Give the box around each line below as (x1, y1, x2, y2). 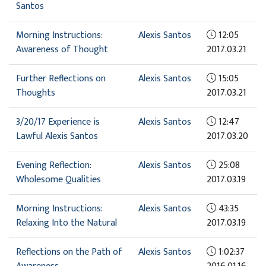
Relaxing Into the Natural (16, 214, 117, 231)
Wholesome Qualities (16, 171, 101, 188)
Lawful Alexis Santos (16, 128, 98, 144)
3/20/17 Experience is (16, 113, 100, 130)
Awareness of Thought (16, 41, 108, 58)
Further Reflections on (16, 70, 106, 87)
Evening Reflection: (16, 157, 91, 173)
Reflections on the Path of (16, 243, 122, 260)
